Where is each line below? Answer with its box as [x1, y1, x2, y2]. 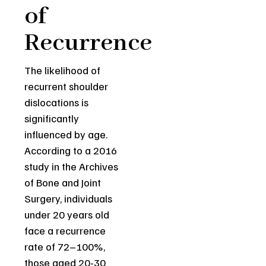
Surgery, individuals [24, 191, 113, 205]
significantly [24, 111, 80, 125]
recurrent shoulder [24, 79, 109, 93]
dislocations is [24, 95, 89, 109]
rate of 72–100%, [24, 239, 106, 253]
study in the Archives [24, 159, 119, 173]
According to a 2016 [24, 143, 118, 157]
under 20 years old [24, 207, 110, 221]
